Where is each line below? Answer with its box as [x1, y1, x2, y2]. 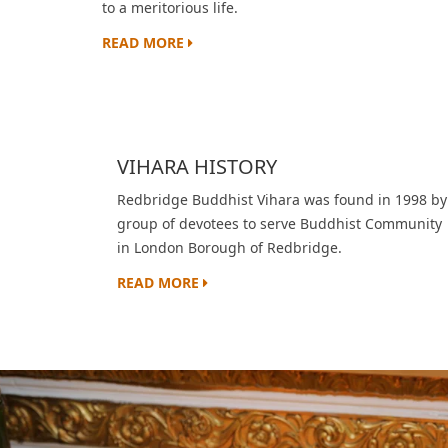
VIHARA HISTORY [117, 153, 277, 180]
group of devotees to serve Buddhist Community [117, 214, 442, 233]
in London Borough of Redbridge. [117, 238, 342, 257]
